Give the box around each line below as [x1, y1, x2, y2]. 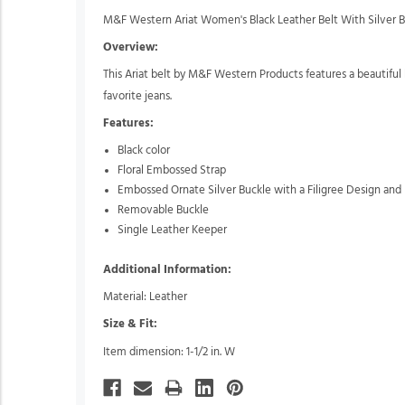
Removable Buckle [118, 203, 210, 216]
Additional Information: [103, 263, 231, 276]
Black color [118, 144, 171, 156]
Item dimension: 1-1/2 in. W [103, 345, 235, 358]
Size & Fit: [103, 318, 157, 331]
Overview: [103, 41, 158, 53]
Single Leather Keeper [118, 223, 228, 236]
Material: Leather [103, 291, 187, 304]
